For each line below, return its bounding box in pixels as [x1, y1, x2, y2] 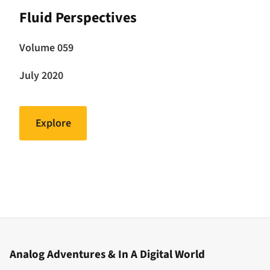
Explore [35, 115, 71, 131]
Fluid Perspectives [19, 7, 137, 28]
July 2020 [19, 68, 63, 84]
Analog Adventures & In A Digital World [10, 246, 205, 263]
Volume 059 [19, 40, 74, 56]
